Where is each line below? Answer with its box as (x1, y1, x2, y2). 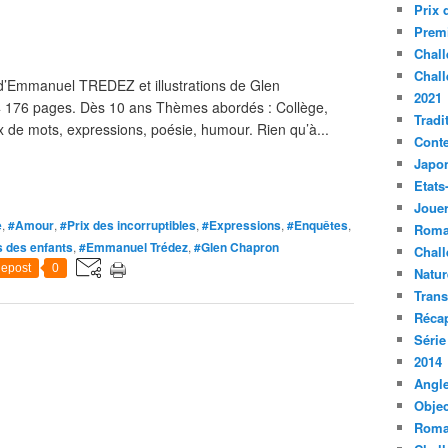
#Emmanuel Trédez (79, 238, 188, 256)
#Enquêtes (287, 216, 348, 234)
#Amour (8, 216, 54, 234)
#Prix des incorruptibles (60, 216, 196, 234)
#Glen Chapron (194, 238, 279, 256)
